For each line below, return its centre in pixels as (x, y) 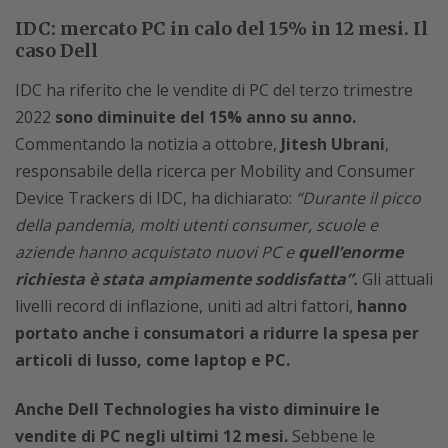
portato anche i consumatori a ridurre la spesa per (217, 332)
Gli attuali (397, 278)
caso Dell (56, 50)
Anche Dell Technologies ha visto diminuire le (197, 408)
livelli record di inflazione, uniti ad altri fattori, (186, 305)
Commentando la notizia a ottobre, (148, 143)
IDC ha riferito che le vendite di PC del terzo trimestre (214, 89)
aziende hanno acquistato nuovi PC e (156, 251)
